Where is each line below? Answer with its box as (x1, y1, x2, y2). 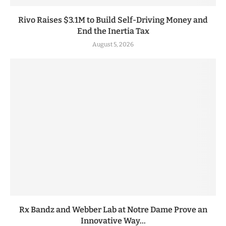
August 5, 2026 (92, 40, 134, 48)
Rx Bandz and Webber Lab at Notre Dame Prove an (19, 204, 207, 214)
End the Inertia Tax (77, 26, 149, 36)
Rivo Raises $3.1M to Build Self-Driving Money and (18, 15, 208, 25)
